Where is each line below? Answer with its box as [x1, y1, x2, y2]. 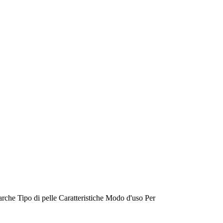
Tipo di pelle [17, 193, 57, 202]
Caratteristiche [59, 193, 106, 202]
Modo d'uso [106, 193, 143, 202]
